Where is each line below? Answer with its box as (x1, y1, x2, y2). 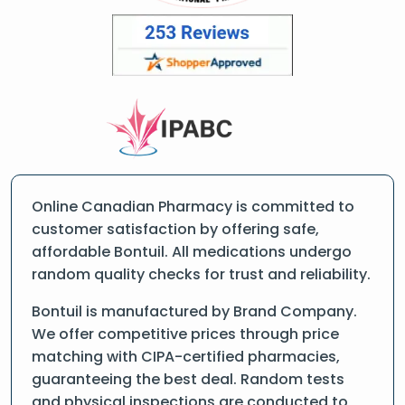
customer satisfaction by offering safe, (32, 219, 319, 240)
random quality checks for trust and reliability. (32, 264, 371, 285)
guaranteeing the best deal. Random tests (32, 369, 344, 390)
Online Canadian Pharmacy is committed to (32, 196, 354, 217)
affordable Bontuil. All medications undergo (32, 241, 352, 262)
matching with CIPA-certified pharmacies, (32, 346, 340, 367)
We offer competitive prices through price (32, 324, 339, 344)
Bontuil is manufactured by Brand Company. (32, 301, 357, 322)
